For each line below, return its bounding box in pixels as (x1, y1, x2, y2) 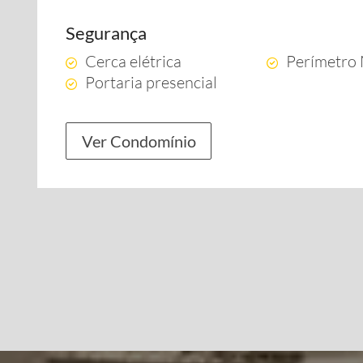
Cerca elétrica (85, 51, 181, 71)
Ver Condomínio (81, 131, 196, 151)
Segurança (66, 22, 147, 44)
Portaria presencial (85, 72, 217, 92)
